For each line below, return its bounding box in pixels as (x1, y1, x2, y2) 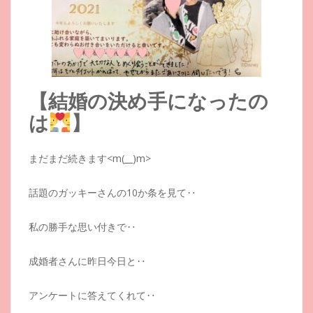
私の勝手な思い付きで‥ (29, 220, 136, 234)
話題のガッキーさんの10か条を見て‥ (29, 186, 196, 200)
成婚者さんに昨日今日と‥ (29, 254, 146, 268)
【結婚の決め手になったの (29, 90, 268, 114)
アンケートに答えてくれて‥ (29, 289, 156, 303)
